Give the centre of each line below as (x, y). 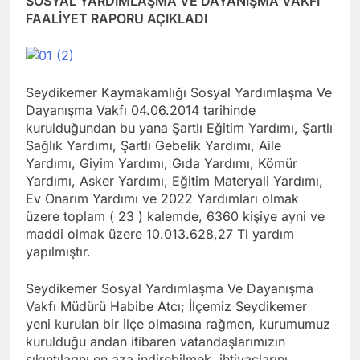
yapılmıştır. (58, 251)
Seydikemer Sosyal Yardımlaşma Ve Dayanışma (170, 288)
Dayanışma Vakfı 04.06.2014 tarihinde (141, 110)
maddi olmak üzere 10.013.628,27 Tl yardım (160, 233)
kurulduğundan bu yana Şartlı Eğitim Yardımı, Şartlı (179, 127)
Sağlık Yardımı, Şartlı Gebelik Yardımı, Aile (153, 145)
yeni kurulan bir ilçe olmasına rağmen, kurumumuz (178, 323)
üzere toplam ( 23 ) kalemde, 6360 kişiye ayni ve (175, 216)
